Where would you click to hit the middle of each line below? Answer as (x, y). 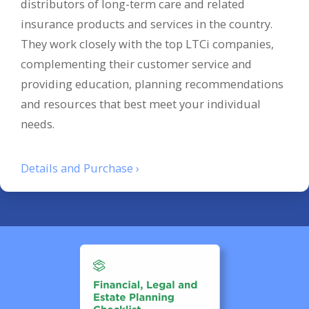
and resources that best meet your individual (141, 104)
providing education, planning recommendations (152, 84)
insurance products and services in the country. (147, 24)
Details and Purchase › (80, 168)
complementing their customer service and (136, 64)
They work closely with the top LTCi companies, (147, 44)
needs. (38, 124)
